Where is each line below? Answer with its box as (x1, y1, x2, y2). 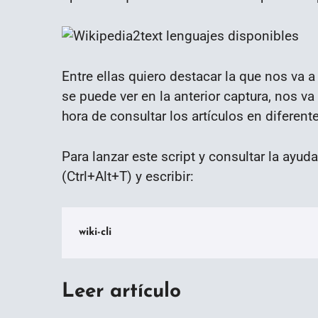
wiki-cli (79, 226, 111, 238)
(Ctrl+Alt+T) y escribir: (62, 168, 194, 185)
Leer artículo (62, 281, 181, 302)
